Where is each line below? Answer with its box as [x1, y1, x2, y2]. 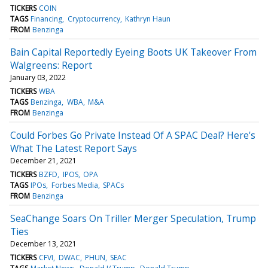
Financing [31, 13, 63, 24]
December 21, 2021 [10, 155, 77, 166]
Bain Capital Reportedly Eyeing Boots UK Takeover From [10, 45, 257, 59]
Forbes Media [51, 179, 98, 190]
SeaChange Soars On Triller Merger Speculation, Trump [10, 211, 256, 225]
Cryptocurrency [67, 13, 120, 24]
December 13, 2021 [10, 238, 77, 249]
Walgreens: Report [10, 58, 92, 72]
